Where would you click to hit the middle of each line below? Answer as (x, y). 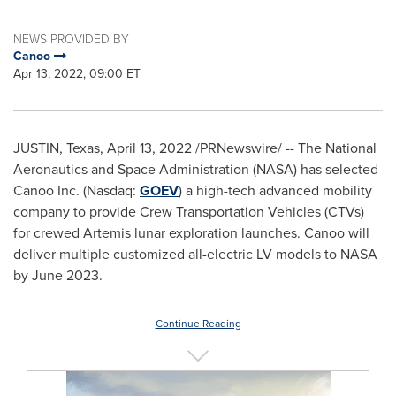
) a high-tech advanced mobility (275, 190)
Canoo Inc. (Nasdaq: (76, 190)
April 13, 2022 (149, 148)
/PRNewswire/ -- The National (284, 148)
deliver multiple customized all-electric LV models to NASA (195, 254)
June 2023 (65, 275)
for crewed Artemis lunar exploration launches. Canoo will (191, 233)
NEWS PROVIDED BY (71, 38)
